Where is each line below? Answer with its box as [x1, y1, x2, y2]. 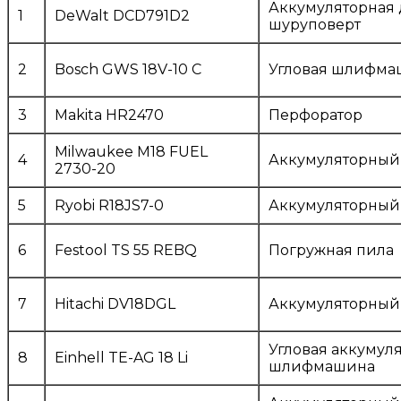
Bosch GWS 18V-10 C [55, 61, 201, 79]
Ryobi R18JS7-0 [55, 197, 164, 215]
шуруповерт [269, 16, 361, 34]
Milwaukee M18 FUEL [55, 143, 208, 161]
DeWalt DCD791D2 [55, 7, 190, 25]
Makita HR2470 [55, 107, 164, 124]
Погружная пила [269, 242, 394, 260]
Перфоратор [269, 107, 363, 124]
